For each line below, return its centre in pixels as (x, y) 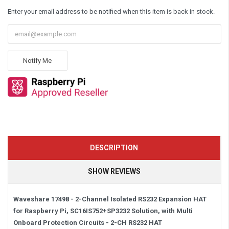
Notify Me (38, 60)
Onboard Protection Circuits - (62, 222)
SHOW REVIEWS (114, 171)
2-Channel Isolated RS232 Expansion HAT (141, 199)
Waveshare (32, 199)
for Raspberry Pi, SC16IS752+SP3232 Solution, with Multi (103, 211)
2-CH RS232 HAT (136, 222)
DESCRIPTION (114, 147)
